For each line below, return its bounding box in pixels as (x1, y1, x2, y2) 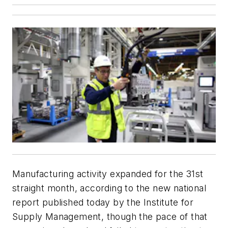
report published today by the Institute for (12, 196, 194, 208)
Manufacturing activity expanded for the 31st (12, 168, 204, 179)
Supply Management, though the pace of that (12, 211, 208, 222)
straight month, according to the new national (12, 182, 206, 193)
